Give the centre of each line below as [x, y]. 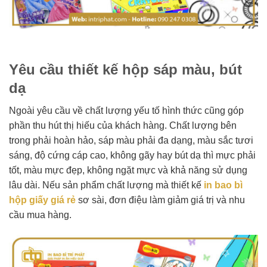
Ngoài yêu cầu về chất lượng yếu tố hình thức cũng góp [126, 110]
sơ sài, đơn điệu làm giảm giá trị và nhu [160, 200]
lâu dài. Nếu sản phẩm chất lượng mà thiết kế [106, 185]
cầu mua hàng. [40, 215]
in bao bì [223, 185]
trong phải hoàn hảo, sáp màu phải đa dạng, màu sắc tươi [131, 140]
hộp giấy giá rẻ [42, 200]
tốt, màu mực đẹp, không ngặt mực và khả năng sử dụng [128, 170]
